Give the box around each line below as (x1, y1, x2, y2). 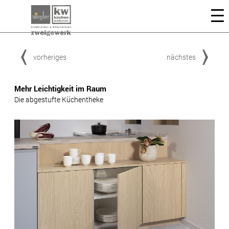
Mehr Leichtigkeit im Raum (14, 83, 108, 94)
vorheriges (33, 52, 66, 62)
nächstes (167, 52, 196, 62)
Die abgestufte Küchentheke (14, 95, 103, 104)
